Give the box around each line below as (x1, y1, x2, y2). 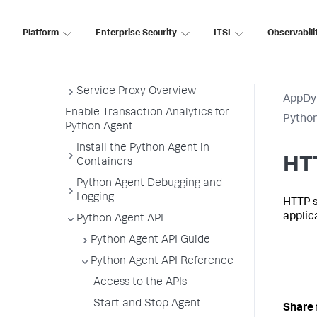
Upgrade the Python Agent (65, 23, 199, 34)
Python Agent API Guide (91, 235, 210, 246)
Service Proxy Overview (76, 86, 197, 98)
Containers (76, 157, 132, 168)
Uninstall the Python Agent (65, 44, 200, 55)
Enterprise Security (96, 28, 177, 38)
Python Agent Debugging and (76, 178, 222, 190)
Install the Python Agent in (76, 143, 209, 154)
